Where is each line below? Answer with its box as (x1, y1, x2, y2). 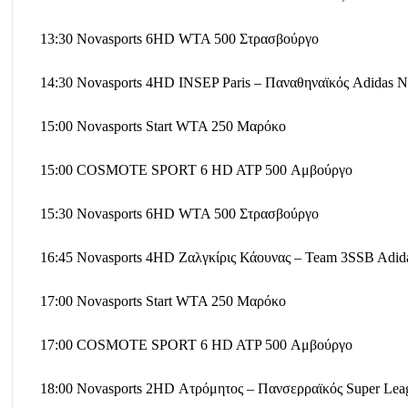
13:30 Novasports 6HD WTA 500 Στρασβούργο (40, 30, 319, 46)
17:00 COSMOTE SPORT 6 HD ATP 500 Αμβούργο (40, 336, 352, 352)
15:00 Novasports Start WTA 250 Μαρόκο (40, 117, 286, 134)
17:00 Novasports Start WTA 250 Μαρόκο (40, 292, 286, 309)
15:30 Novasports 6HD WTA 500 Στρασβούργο (40, 205, 319, 221)
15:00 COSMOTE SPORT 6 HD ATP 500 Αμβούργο (40, 161, 352, 178)
